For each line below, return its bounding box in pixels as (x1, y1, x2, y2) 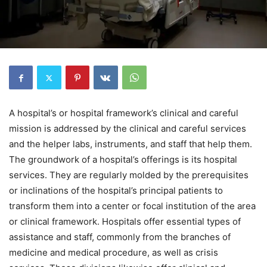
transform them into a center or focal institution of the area (9, 200, 256, 212)
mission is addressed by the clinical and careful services (9, 123, 246, 135)
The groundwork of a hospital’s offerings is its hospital (9, 154, 237, 166)
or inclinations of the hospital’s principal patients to (9, 185, 223, 197)
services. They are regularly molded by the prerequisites (9, 169, 249, 181)
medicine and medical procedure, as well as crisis (9, 247, 218, 259)
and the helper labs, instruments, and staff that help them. (9, 138, 252, 150)
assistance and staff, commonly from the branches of (9, 231, 231, 243)
